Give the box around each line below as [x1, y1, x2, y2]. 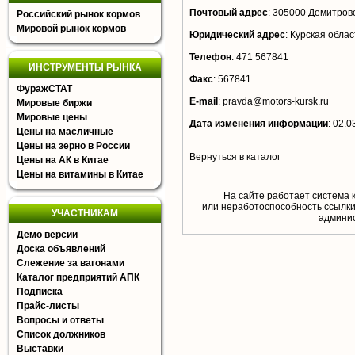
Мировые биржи [17, 97, 92, 109]
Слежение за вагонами [17, 258, 124, 269]
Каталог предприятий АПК [17, 272, 139, 283]
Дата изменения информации [189, 118, 328, 129]
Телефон [189, 52, 231, 63]
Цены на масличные [17, 126, 113, 137]
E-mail [189, 96, 218, 107]
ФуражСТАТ [17, 83, 72, 94]
